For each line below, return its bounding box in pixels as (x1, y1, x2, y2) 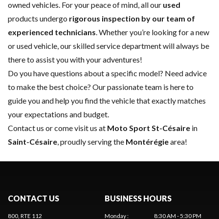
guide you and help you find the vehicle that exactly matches (8, 96, 206, 106)
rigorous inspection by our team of (69, 14, 195, 23)
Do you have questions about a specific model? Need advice (8, 68, 207, 78)
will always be (161, 41, 209, 51)
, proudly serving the (57, 137, 126, 147)
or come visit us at (44, 123, 107, 133)
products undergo (8, 14, 69, 23)
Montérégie (126, 137, 169, 147)
